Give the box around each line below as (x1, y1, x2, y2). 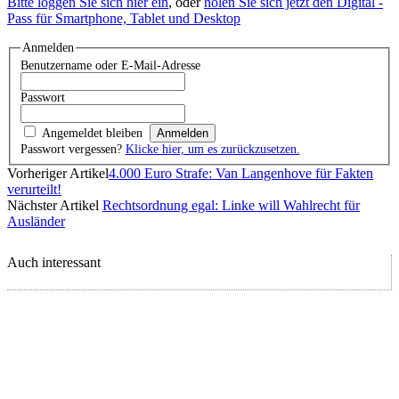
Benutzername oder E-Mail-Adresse (20, 59, 200, 73)
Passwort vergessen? (20, 142, 126, 157)
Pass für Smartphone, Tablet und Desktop (7, 11, 240, 27)
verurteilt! (7, 181, 61, 197)
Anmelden (21, 41, 74, 55)
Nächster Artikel (7, 197, 102, 213)
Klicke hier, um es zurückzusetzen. (125, 142, 300, 157)
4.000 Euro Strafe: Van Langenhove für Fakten (109, 165, 373, 181)
